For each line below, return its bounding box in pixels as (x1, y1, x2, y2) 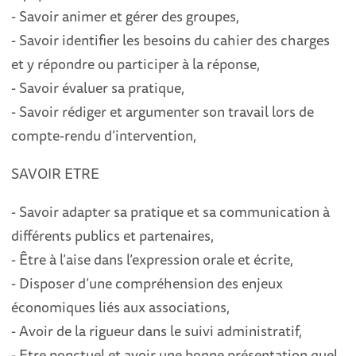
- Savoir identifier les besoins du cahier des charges (11, 29, 331, 51)
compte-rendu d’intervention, (11, 124, 197, 146)
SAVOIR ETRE (11, 162, 100, 184)
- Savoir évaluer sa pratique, (11, 76, 185, 99)
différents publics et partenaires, (11, 224, 215, 246)
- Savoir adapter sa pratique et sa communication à (11, 200, 331, 222)
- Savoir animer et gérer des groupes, (11, 5, 240, 27)
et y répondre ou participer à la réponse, (11, 52, 261, 75)
